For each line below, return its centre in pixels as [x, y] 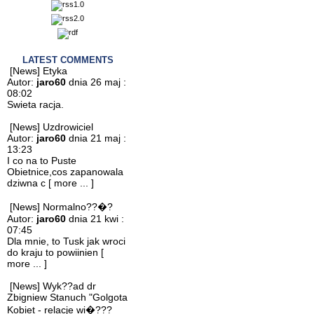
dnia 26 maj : [96, 82]
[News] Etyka [39, 71]
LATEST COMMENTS [68, 60]
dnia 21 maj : [96, 138]
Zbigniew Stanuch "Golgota [67, 297]
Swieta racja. [35, 104]
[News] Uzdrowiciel [52, 127]
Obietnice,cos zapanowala [65, 172]
